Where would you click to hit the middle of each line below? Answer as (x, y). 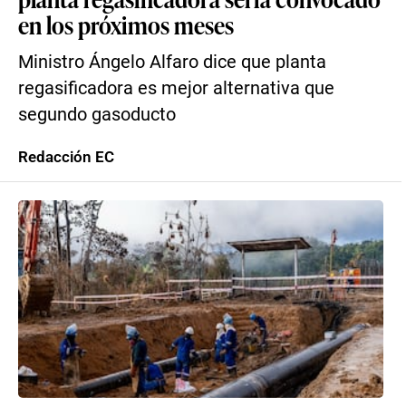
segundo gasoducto (97, 115)
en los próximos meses (126, 24)
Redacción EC (66, 157)
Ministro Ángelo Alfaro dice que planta (172, 62)
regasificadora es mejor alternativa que (176, 88)
